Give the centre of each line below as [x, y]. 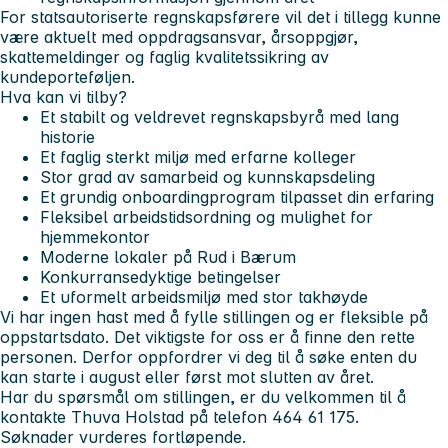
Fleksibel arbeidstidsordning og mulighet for [206, 217]
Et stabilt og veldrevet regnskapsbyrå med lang [219, 117]
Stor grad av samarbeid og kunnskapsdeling [207, 177]
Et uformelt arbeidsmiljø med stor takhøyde [204, 297]
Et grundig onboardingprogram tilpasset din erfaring [237, 197]
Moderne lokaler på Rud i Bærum [168, 257]
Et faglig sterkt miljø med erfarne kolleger [198, 157]
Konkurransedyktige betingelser [160, 277]
